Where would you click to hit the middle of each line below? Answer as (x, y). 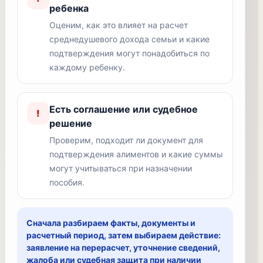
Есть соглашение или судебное (124, 109)
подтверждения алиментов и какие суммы (136, 154)
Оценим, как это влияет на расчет (119, 25)
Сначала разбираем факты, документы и (111, 223)
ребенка (69, 8)
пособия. (67, 182)
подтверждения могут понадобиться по (129, 53)
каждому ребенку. (87, 67)
